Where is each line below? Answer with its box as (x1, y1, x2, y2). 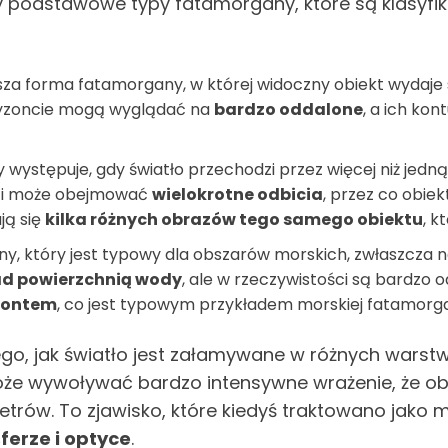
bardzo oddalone (214, 97, 363, 121)
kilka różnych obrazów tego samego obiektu (45, 207, 423, 231)
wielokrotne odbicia (152, 182, 323, 206)
